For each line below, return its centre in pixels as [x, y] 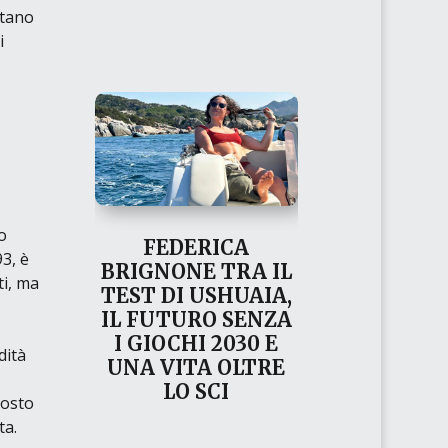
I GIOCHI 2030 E [196, 344]
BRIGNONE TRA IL [196, 272]
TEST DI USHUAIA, [196, 296]
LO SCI [196, 392]
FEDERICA [196, 248]
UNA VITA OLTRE [196, 368]
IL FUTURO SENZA [196, 320]
